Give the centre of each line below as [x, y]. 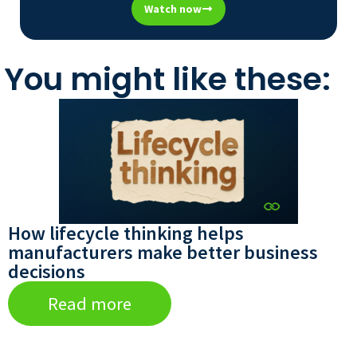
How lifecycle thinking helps [126, 233]
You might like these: [167, 80]
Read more [90, 304]
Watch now [173, 9]
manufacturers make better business [163, 253]
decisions [47, 272]
